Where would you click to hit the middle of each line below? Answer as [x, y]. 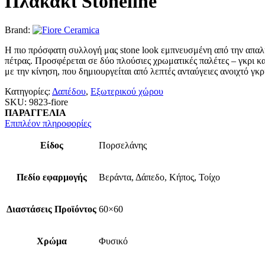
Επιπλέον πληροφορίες [48, 124]
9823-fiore [49, 102]
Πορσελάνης [123, 146]
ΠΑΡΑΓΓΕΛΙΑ [35, 113]
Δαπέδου [69, 92]
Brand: [19, 30]
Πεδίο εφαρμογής [51, 177]
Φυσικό [113, 241]
